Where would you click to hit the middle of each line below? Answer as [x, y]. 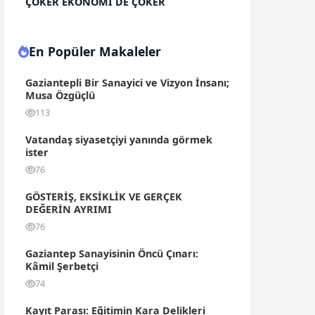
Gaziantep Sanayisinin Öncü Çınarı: [112, 253]
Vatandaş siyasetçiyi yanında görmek [119, 140]
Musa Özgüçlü [60, 95]
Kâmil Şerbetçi [62, 266]
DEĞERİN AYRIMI [69, 209]
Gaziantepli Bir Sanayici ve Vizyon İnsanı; [127, 83]
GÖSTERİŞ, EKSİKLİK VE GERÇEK [104, 197]
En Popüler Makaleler [95, 51]
